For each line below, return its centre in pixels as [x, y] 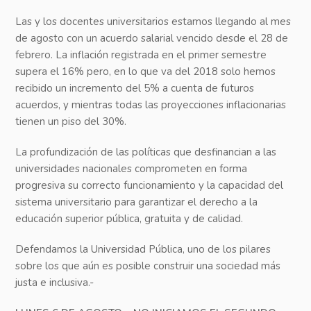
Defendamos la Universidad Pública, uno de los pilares [143, 250]
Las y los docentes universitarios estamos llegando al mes [153, 22]
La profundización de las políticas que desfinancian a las [146, 152]
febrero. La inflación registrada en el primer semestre [141, 55]
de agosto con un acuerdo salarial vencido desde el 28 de [152, 39]
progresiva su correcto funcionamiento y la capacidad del [150, 186]
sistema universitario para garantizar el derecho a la [137, 202]
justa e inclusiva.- [55, 283]
